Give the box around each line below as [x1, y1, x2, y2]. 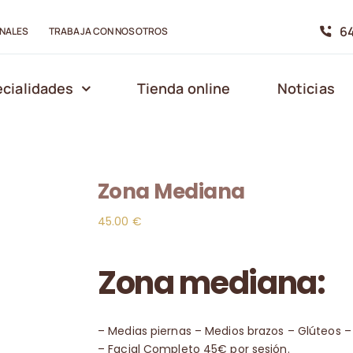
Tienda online [136, 78, 231, 98]
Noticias [277, 78, 335, 98]
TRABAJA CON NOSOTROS [49, 24, 168, 38]
